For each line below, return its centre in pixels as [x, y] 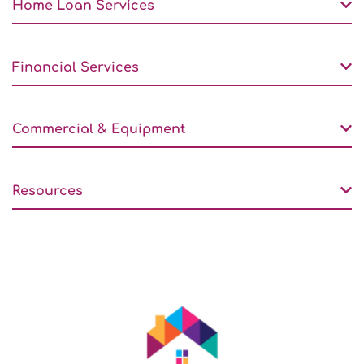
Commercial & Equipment [99, 129]
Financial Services [76, 67]
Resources [48, 191]
